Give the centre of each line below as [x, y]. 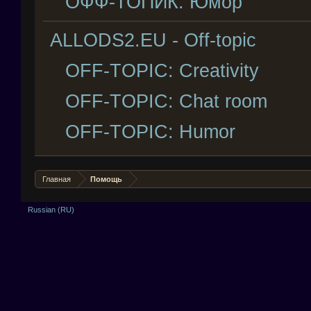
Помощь [106, 179]
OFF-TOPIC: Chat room [166, 101]
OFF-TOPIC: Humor [150, 132]
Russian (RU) [51, 210]
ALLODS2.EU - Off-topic [153, 40]
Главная [57, 179]
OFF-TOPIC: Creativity [162, 71]
